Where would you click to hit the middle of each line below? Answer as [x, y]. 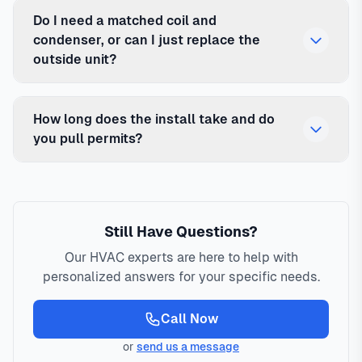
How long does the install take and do [154, 120]
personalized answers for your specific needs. [181, 277]
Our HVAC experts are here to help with [181, 258]
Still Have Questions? [181, 232]
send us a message [188, 347]
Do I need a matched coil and [125, 21]
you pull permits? [88, 139]
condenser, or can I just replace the [147, 40]
